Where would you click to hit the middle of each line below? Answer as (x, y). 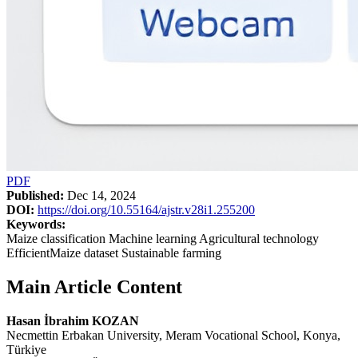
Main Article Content (94, 286)
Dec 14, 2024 (100, 195)
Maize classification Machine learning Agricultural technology (163, 238)
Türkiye (26, 349)
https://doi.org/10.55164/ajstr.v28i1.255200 (146, 209)
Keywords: (36, 224)
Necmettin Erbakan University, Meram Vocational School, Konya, (173, 335)
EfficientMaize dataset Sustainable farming (114, 253)
